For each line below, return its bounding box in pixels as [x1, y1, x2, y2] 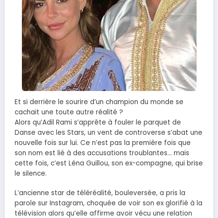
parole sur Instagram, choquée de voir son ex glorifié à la [15, 199, 202, 208]
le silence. [15, 169, 47, 178]
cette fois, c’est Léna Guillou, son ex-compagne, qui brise [15, 159, 203, 168]
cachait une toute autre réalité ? [15, 108, 123, 117]
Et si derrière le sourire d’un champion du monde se [15, 97, 183, 107]
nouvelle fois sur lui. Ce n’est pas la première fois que [15, 138, 191, 147]
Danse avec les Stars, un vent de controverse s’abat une [15, 128, 202, 137]
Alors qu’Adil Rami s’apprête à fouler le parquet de [15, 118, 181, 127]
